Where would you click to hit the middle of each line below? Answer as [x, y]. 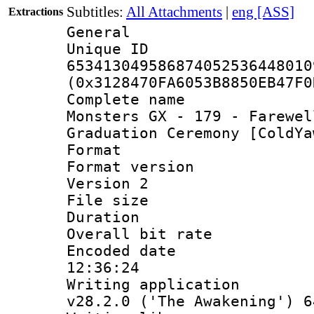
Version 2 [108, 183]
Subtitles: [96, 12]
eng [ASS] [263, 12]
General [98, 32]
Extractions [36, 11]
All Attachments [174, 12]
